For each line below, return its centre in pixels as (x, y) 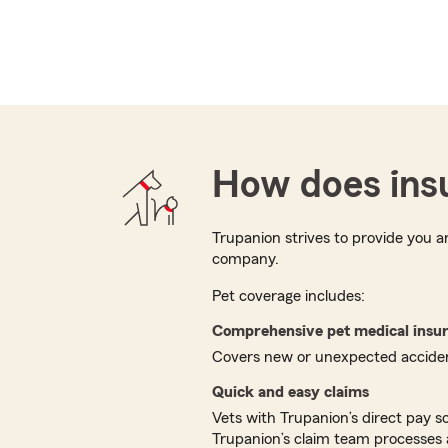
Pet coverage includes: (288, 296)
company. (245, 259)
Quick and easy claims (290, 392)
